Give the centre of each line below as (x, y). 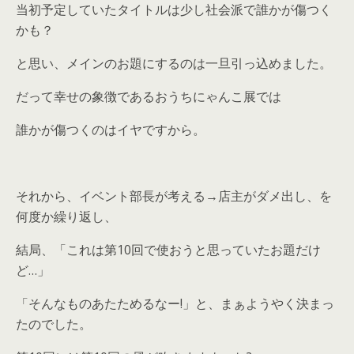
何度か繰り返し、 (66, 217)
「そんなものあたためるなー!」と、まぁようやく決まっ (175, 303)
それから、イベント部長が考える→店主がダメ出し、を (174, 196)
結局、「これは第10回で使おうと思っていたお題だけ (168, 250)
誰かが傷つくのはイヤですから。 (111, 130)
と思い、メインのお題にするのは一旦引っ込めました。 (174, 63)
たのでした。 (54, 324)
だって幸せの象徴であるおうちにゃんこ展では (149, 96)
